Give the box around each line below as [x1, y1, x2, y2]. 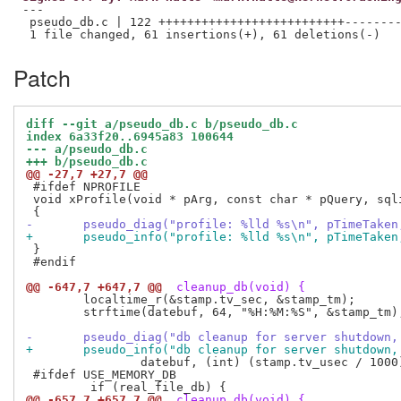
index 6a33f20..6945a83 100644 [26, 130, 234, 144]
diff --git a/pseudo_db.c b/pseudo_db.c [26, 117, 298, 132]
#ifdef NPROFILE [26, 180, 141, 194]
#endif [26, 255, 76, 269]
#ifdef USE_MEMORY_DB [26, 368, 176, 382]
